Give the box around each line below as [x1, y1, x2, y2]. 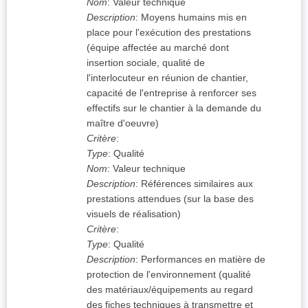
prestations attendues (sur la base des [87, 193, 254, 205]
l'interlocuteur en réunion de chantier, [87, 72, 248, 84]
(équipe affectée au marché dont [87, 42, 229, 54]
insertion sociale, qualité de [87, 57, 205, 69]
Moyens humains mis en [141, 12, 247, 23]
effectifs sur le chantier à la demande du [87, 102, 261, 114]
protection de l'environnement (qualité [87, 269, 251, 280]
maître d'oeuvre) [87, 118, 159, 129]
